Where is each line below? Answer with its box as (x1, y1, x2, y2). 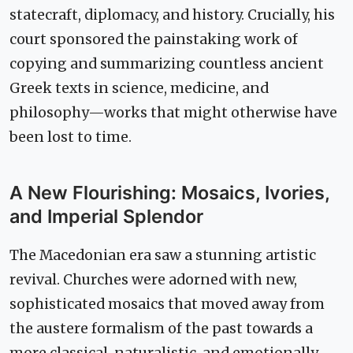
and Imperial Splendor (9, 204, 203, 228)
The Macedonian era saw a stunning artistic (9, 246, 316, 264)
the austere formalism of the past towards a (9, 319, 313, 337)
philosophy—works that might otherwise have (9, 103, 337, 121)
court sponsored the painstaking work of (9, 30, 298, 48)
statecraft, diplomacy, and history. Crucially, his (9, 6, 335, 24)
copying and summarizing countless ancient (9, 54, 324, 72)
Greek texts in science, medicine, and (9, 79, 269, 97)
